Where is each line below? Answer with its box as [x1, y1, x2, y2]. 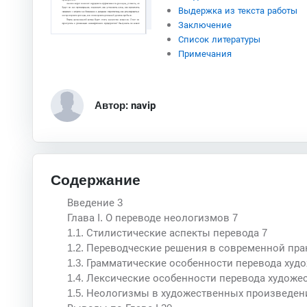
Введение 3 [66, 196, 123, 208]
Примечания [177, 49, 232, 60]
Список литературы [177, 34, 260, 45]
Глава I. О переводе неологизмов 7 [66, 211, 238, 223]
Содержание [50, 169, 140, 191]
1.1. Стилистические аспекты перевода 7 [66, 226, 267, 238]
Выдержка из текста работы [177, 5, 297, 16]
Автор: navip [94, 97, 156, 113]
